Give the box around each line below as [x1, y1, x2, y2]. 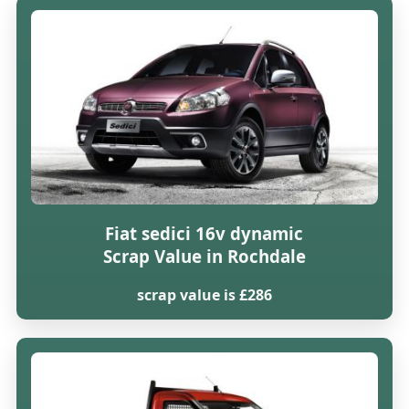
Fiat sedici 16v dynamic [105, 221, 304, 245]
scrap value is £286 [136, 284, 272, 305]
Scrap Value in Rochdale [102, 244, 306, 267]
